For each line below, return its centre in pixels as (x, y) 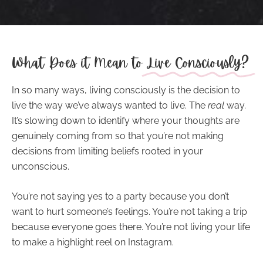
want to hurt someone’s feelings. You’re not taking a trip (129, 212)
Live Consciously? (198, 63)
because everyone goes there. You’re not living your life (131, 227)
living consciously (128, 90)
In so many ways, (50, 90)
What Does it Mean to (80, 63)
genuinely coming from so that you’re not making (118, 136)
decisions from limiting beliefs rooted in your (107, 151)
